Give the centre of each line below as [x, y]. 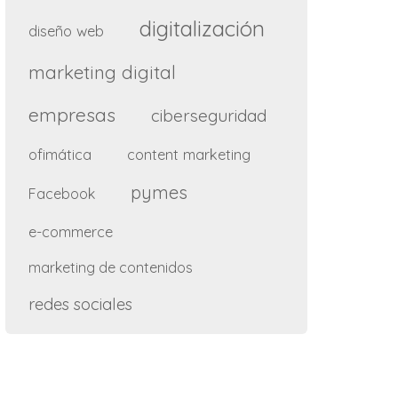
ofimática [60, 154]
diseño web [66, 30]
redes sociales [80, 304]
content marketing [189, 154]
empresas [72, 114]
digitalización [202, 28]
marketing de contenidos [111, 267]
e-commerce [71, 231]
